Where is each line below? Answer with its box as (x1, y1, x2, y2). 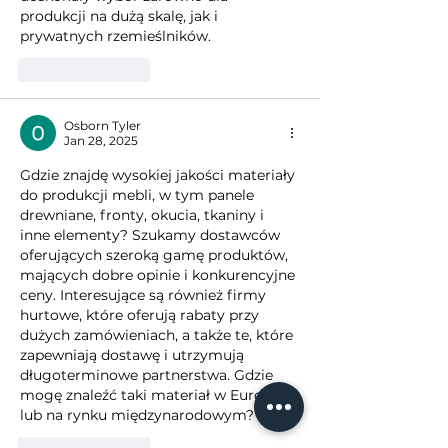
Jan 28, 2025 (64, 132, 138, 148)
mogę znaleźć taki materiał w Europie (20, 385, 288, 404)
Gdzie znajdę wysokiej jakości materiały (20, 165, 299, 184)
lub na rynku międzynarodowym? (20, 405, 254, 424)
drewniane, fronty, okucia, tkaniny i (20, 205, 268, 224)
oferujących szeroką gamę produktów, (20, 245, 292, 264)
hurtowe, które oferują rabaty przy (20, 305, 263, 324)
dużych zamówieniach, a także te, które (20, 325, 297, 344)
